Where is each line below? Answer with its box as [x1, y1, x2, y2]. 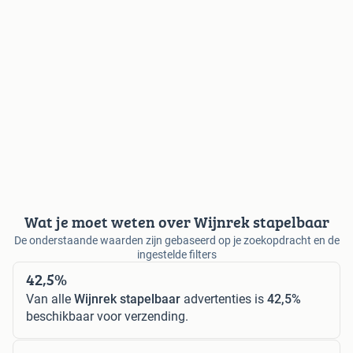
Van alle [26, 291, 74, 307]
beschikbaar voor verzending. [26, 308, 188, 324]
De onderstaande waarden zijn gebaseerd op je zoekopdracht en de [13, 233, 340, 247]
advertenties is [180, 291, 267, 307]
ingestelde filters [136, 247, 217, 261]
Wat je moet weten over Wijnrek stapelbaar [24, 210, 329, 233]
